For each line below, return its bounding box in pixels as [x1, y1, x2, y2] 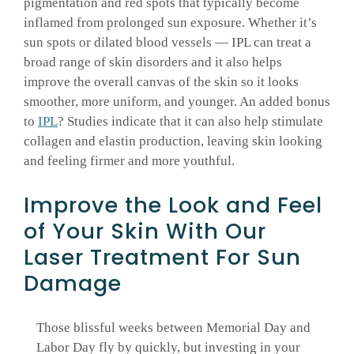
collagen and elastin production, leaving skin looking [24, 134, 322, 149]
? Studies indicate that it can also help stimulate [58, 114, 323, 130]
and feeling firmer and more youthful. [24, 153, 235, 169]
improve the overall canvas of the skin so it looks [24, 74, 299, 90]
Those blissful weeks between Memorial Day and [36, 319, 311, 335]
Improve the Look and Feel [24, 190, 322, 220]
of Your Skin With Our [24, 217, 266, 247]
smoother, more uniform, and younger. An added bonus [24, 94, 330, 110]
